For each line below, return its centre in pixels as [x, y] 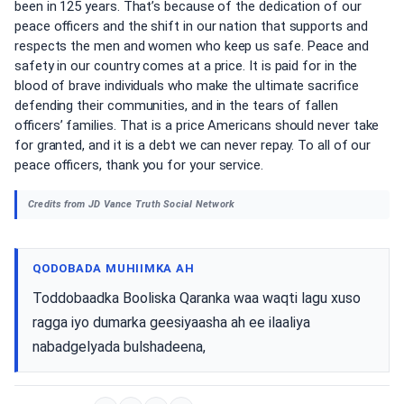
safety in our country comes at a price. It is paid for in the [186, 66]
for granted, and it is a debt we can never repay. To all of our [193, 145]
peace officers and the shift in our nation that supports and [191, 26]
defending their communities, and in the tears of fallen [176, 106]
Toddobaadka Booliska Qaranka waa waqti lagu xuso [197, 298]
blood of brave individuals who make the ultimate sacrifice [187, 86]
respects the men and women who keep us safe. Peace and [192, 46]
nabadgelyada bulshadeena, [119, 346]
